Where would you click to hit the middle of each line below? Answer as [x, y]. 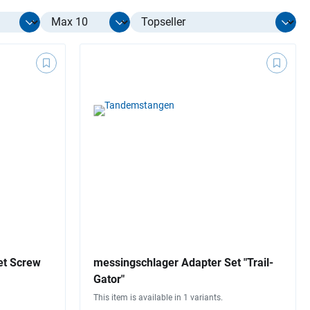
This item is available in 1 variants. [158, 298]
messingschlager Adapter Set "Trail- [183, 263]
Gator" [109, 280]
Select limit [66, 19]
